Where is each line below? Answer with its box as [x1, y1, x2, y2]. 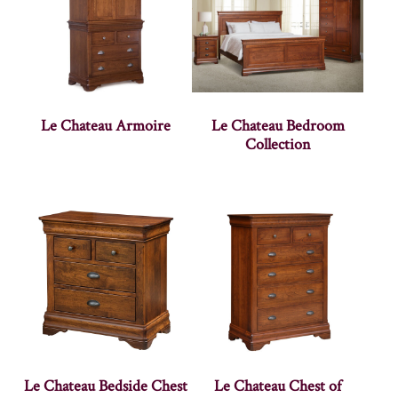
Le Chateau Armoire [41, 115, 171, 136]
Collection [244, 133, 311, 155]
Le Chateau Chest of [214, 375, 342, 396]
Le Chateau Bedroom [211, 115, 345, 136]
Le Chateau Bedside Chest [24, 375, 188, 396]
